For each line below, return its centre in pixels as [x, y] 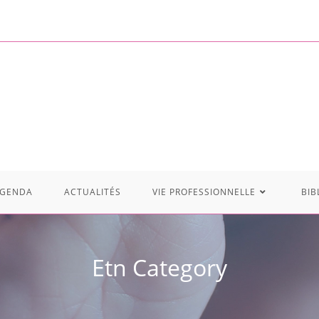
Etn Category [159, 267]
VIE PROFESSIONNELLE [204, 192]
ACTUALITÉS [93, 192]
